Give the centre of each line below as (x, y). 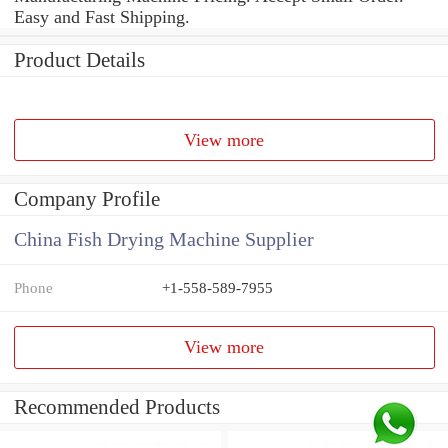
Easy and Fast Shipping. (102, 16)
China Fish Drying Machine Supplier (164, 240)
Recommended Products (117, 407)
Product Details (79, 59)
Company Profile (87, 199)
